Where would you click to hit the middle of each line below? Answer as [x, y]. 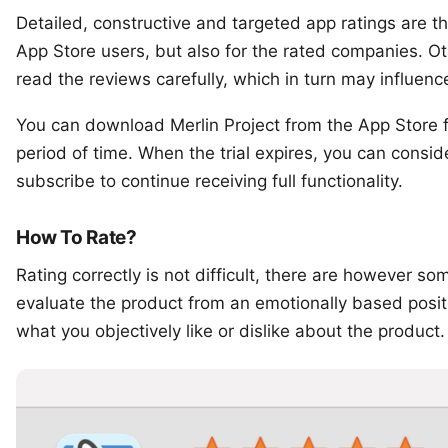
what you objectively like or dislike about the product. [230, 331]
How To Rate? [76, 237]
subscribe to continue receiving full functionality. [209, 181]
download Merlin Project [182, 125]
